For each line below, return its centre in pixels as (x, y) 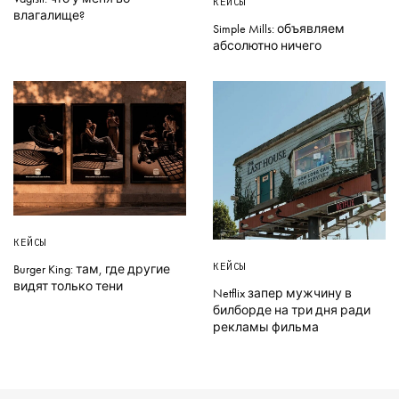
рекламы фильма (266, 327)
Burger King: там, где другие (92, 269)
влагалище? (49, 15)
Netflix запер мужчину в (282, 293)
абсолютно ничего (267, 45)
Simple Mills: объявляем (279, 28)
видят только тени (68, 285)
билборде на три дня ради (292, 310)
